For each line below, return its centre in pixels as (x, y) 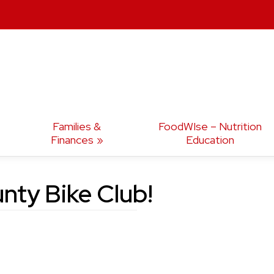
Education (210, 140)
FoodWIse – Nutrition (210, 127)
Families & (77, 127)
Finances (72, 140)
